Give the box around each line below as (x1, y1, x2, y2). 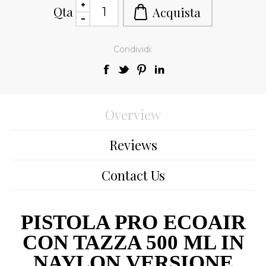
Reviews (109, 136, 157, 154)
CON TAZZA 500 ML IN (22, 231, 244, 254)
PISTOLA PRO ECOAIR (20, 211, 246, 234)
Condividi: (113, 44, 153, 55)
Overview (105, 106, 161, 124)
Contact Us (101, 166, 165, 185)
